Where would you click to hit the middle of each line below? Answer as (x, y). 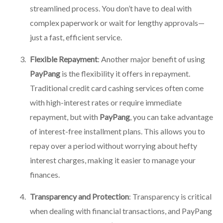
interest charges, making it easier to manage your (113, 160)
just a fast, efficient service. (76, 37)
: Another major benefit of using (151, 59)
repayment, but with (65, 116)
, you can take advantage (171, 116)
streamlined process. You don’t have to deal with (111, 8)
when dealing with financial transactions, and (106, 211)
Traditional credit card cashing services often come (117, 88)
